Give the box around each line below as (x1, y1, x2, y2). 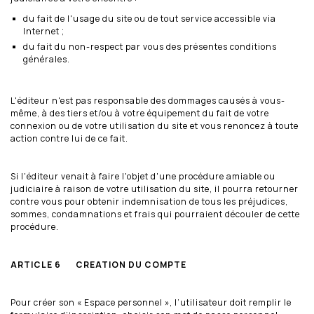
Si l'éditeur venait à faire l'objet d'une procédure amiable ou (11, 170, 275, 182)
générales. (23, 53, 70, 65)
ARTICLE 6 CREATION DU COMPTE (11, 258, 186, 271)
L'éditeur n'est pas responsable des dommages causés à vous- (11, 94, 285, 107)
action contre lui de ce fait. (11, 132, 128, 144)
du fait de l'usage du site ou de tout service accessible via (23, 12, 276, 25)
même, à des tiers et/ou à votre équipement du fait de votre (11, 107, 269, 119)
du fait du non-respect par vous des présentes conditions (23, 40, 277, 53)
